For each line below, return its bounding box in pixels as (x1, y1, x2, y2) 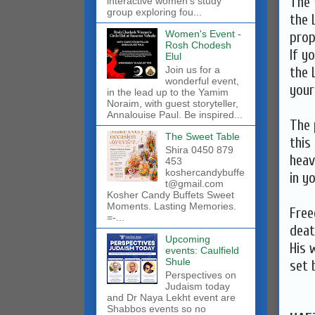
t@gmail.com (165, 177, 224, 189)
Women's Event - (165, 28, 241, 40)
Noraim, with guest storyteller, (107, 98, 238, 110)
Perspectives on (165, 269, 236, 281)
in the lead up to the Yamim (107, 86, 229, 98)
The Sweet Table (165, 131, 240, 143)
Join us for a (165, 64, 220, 76)
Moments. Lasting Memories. (107, 200, 236, 212)
